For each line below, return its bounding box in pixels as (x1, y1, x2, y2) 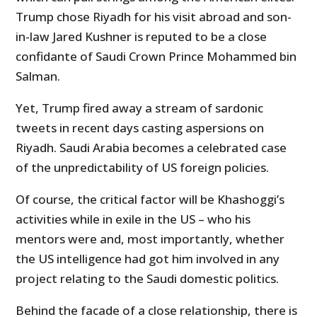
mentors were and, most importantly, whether (16, 231, 285, 248)
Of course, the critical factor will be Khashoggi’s (16, 191, 285, 208)
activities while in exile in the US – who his (16, 211, 251, 228)
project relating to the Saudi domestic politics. (16, 270, 279, 287)
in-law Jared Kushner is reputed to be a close (16, 28, 267, 45)
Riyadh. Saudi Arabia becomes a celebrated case (16, 139, 287, 156)
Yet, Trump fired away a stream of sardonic (16, 100, 264, 117)
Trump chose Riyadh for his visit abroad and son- (16, 8, 292, 25)
